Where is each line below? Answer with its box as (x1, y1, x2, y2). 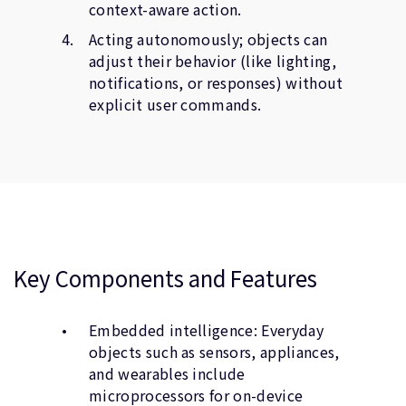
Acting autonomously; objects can (89, 28, 328, 50)
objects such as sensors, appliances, (89, 341, 340, 362)
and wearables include (89, 362, 246, 384)
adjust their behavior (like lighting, (89, 50, 336, 72)
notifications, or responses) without (89, 72, 343, 93)
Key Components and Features (14, 262, 317, 294)
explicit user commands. (89, 93, 262, 115)
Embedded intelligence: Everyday (89, 319, 324, 341)
